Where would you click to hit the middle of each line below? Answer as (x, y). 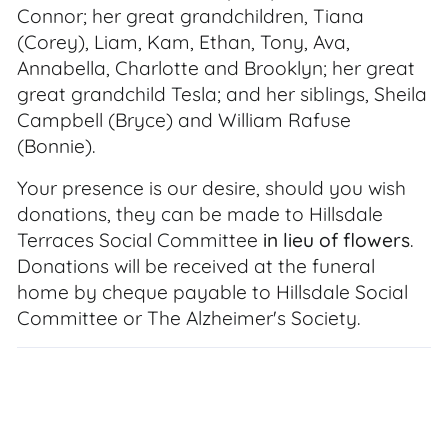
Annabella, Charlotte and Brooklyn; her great (216, 68)
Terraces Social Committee (140, 240)
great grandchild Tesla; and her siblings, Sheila (222, 94)
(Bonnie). (56, 146)
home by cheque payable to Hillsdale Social (212, 292)
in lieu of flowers (336, 240)
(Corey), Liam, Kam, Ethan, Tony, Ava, (183, 42)
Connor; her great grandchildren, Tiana (190, 16)
